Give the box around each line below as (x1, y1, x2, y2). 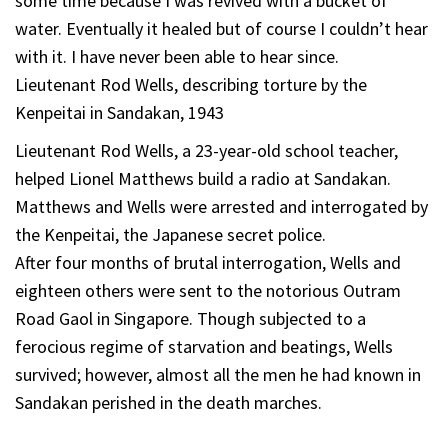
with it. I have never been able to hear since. (15, 44, 339, 68)
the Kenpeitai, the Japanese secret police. (15, 222, 326, 246)
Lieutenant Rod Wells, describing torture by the (15, 72, 367, 96)
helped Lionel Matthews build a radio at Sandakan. (15, 166, 391, 190)
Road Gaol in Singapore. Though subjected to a (15, 306, 366, 330)
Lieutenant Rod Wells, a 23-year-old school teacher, (15, 138, 398, 162)
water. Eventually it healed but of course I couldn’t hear (15, 16, 428, 40)
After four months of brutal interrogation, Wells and (15, 250, 401, 274)
